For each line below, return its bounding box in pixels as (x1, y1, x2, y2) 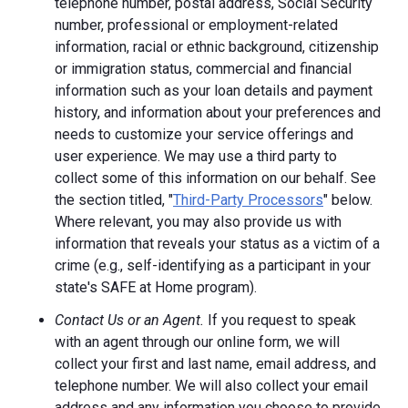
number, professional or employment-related (55, 15, 338, 34)
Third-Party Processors (173, 190, 323, 209)
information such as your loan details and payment (55, 81, 372, 99)
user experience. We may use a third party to (55, 147, 337, 165)
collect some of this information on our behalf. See (55, 168, 376, 187)
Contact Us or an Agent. (55, 311, 204, 329)
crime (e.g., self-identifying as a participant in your (55, 256, 371, 274)
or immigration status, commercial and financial (55, 59, 352, 77)
